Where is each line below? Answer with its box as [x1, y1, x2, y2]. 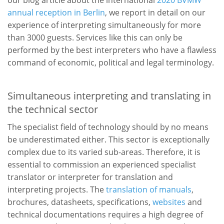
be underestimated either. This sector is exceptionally [7, 133, 209, 145]
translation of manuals [106, 183, 191, 195]
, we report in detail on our [105, 6, 205, 18]
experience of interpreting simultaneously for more [7, 19, 201, 30]
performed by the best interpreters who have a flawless [7, 44, 216, 55]
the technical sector [7, 102, 98, 116]
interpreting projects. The [7, 183, 106, 195]
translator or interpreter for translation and [7, 171, 173, 182]
